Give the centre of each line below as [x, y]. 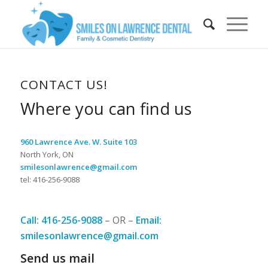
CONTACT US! [64, 84]
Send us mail [57, 258]
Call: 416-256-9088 [61, 220]
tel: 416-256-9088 [50, 179]
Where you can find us [106, 108]
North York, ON [47, 154]
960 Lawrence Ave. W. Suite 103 [78, 141]
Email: [150, 220]
